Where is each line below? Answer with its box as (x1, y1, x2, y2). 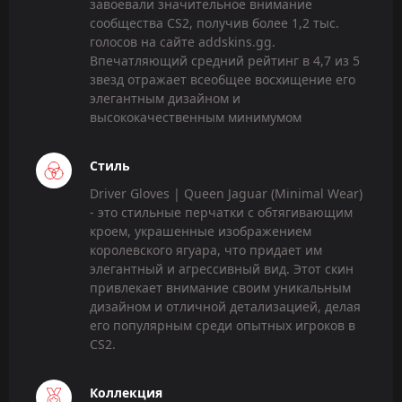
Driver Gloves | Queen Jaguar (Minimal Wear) (90, 185, 363, 203)
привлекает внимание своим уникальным (90, 279, 351, 297)
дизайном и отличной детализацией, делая (90, 298, 361, 316)
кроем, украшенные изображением (90, 223, 311, 240)
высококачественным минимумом (90, 108, 301, 126)
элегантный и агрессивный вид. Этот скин (90, 260, 354, 278)
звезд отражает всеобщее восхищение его (90, 70, 355, 88)
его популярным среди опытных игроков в (90, 317, 355, 335)
